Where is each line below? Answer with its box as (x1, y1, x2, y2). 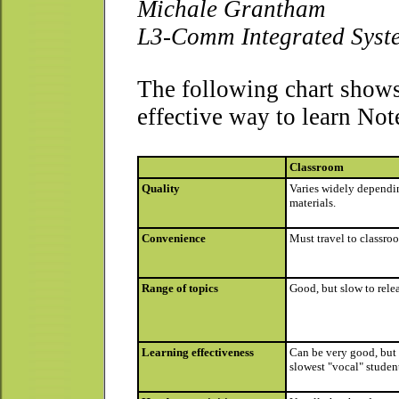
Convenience (142, 232, 206, 245)
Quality (142, 182, 180, 195)
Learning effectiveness (142, 346, 254, 359)
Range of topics (142, 281, 218, 295)
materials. (289, 196, 336, 209)
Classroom (289, 160, 344, 174)
